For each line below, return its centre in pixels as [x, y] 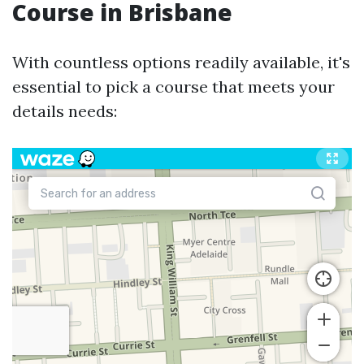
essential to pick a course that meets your [173, 87]
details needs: [65, 111]
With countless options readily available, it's [181, 62]
